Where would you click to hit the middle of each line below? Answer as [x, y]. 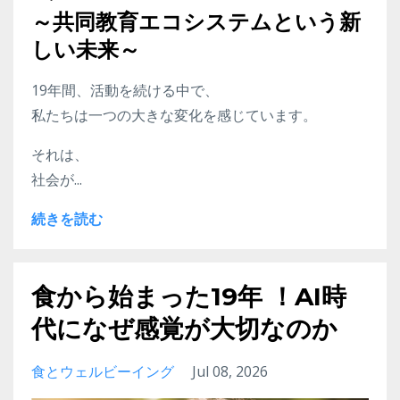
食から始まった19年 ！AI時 [189, 296]
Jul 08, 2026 [230, 371]
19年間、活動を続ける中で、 [125, 90]
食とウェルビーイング [103, 371]
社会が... [57, 179]
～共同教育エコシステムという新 [196, 21]
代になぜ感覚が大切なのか [184, 328]
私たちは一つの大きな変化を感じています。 [174, 115]
